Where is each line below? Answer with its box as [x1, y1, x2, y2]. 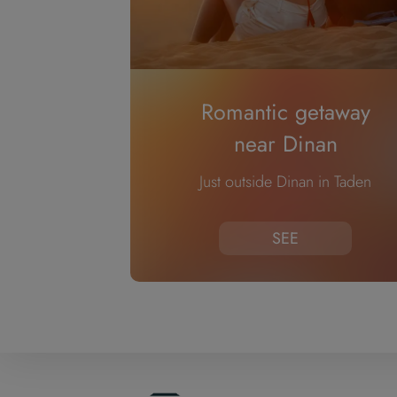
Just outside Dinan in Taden [199, 170, 371, 193]
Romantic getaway [200, 96, 370, 128]
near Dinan [233, 128, 338, 160]
